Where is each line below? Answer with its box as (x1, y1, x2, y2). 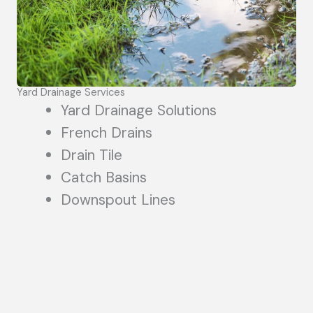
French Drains (61, 122, 152, 143)
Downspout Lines (61, 189, 175, 210)
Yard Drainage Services (17, 85, 125, 99)
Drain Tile (61, 145, 122, 165)
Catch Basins (61, 167, 147, 187)
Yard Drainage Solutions (61, 100, 217, 120)
